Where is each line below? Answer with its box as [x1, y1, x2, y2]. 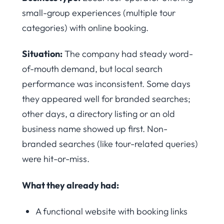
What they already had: [22, 179, 119, 191]
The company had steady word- [62, 48, 193, 60]
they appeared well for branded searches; [22, 93, 190, 105]
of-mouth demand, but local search [22, 63, 162, 75]
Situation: [22, 48, 62, 60]
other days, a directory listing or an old [22, 108, 175, 120]
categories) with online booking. [22, 21, 148, 33]
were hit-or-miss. [22, 153, 89, 165]
